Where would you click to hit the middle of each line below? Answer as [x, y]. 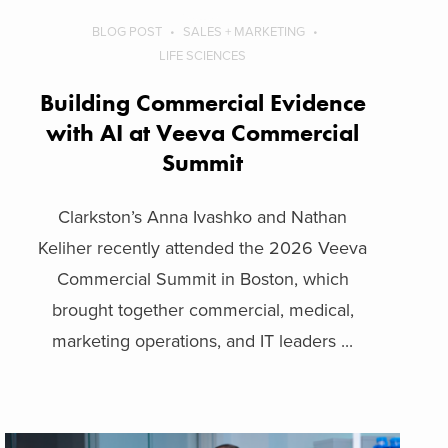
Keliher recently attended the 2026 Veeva [203, 247]
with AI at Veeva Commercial [203, 132]
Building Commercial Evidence [202, 102]
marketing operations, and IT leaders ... [203, 340]
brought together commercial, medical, [202, 309]
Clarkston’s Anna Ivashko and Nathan [203, 216]
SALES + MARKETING [244, 31]
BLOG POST [127, 31]
